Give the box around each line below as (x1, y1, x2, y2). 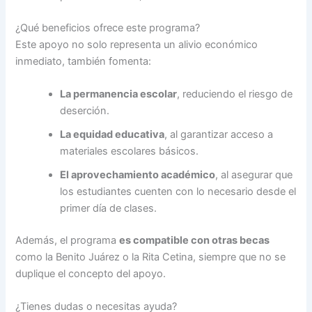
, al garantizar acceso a (164, 128, 274, 141)
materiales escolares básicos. (60, 145, 199, 158)
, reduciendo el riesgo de (177, 88, 293, 101)
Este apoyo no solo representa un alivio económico (15, 38, 258, 51)
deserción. (60, 104, 110, 118)
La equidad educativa (60, 128, 165, 141)
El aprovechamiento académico (60, 169, 216, 182)
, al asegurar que (215, 169, 293, 182)
